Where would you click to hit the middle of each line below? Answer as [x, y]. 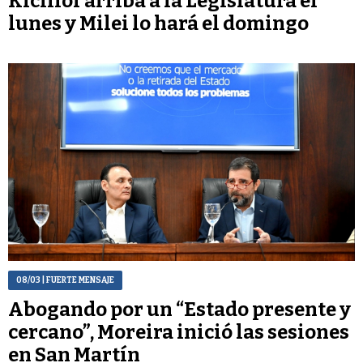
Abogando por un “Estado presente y [179, 309]
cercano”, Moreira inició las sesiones [179, 332]
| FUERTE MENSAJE [77, 280]
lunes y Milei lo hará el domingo [158, 24]
